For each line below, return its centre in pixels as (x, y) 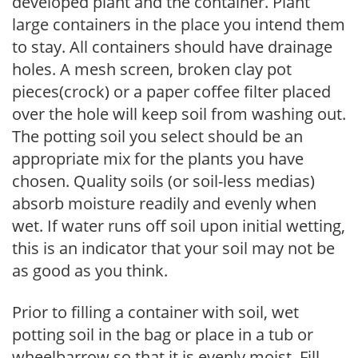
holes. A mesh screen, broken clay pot (152, 69)
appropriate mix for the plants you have (158, 158)
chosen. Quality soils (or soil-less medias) (163, 181)
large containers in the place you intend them (179, 24)
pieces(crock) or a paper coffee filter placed (171, 91)
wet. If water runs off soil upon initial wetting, (179, 225)
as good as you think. (90, 270)
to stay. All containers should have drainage (172, 46)
